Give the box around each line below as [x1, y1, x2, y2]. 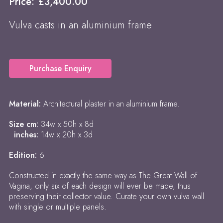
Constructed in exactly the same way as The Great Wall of [9, 169, 197, 181]
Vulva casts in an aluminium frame [9, 17, 152, 32]
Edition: [9, 149, 39, 161]
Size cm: [9, 118, 41, 130]
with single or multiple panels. [9, 201, 107, 213]
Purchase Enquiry [29, 62, 92, 74]
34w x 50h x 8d [41, 118, 94, 130]
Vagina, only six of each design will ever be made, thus [9, 180, 191, 192]
